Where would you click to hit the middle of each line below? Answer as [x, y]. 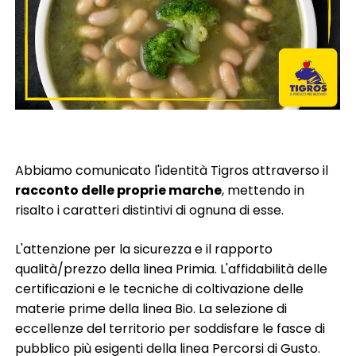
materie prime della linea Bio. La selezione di [151, 309]
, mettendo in [263, 191]
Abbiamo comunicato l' [88, 171]
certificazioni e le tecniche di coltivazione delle [160, 289]
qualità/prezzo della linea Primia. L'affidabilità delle [172, 269]
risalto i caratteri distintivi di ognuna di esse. [150, 211]
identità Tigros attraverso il [244, 171]
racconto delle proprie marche [119, 191]
